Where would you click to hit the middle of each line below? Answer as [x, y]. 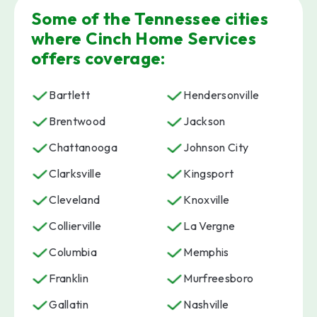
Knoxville [207, 199]
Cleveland [75, 199]
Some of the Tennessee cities [150, 18]
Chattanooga [83, 147]
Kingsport [209, 173]
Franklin [69, 278]
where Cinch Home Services [143, 38]
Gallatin [69, 304]
